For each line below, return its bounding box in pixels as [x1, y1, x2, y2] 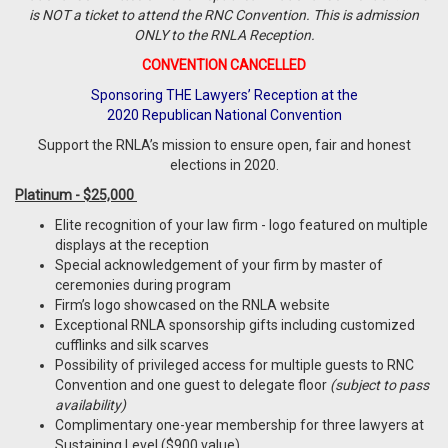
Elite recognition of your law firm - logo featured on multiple [55, 217, 428, 234]
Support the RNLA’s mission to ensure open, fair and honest [37, 137, 411, 154]
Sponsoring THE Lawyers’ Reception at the [90, 87, 358, 104]
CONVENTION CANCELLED [142, 57, 306, 74]
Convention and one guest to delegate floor [55, 377, 330, 394]
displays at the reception [55, 237, 209, 254]
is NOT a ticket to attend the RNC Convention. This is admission [29, 7, 419, 24]
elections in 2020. [169, 157, 279, 174]
